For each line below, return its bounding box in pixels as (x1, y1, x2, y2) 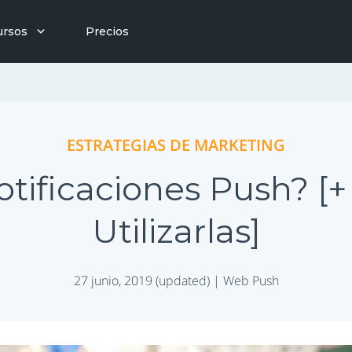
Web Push (222, 271, 279, 289)
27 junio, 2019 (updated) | (73, 271, 223, 289)
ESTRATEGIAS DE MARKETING (67, 134, 285, 156)
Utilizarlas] (91, 210, 261, 251)
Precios (86, 24, 129, 38)
